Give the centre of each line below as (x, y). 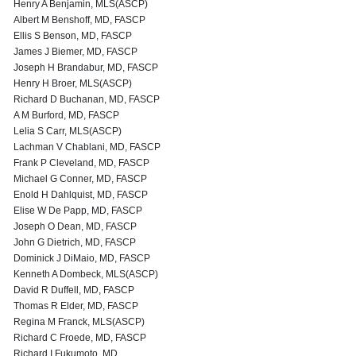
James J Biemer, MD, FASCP (75, 52)
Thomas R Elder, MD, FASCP (76, 306)
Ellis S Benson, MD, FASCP (73, 36)
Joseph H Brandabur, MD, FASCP (86, 68)
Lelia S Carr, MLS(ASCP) (68, 131)
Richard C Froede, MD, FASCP (80, 338)
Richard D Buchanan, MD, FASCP (87, 99)
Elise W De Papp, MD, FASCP (78, 211)
